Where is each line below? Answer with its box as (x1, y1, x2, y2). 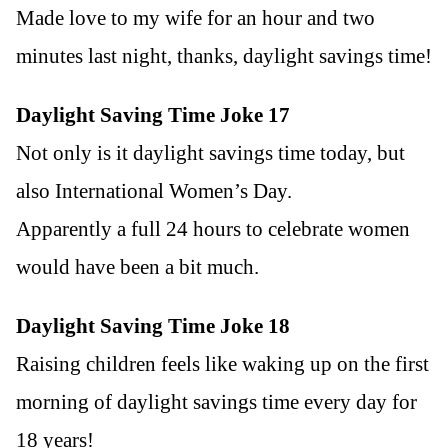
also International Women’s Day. (16, 178, 292, 203)
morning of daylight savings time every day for (16, 389, 417, 414)
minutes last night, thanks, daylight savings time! (16, 43, 432, 68)
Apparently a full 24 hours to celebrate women (16, 216, 410, 241)
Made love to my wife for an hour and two (16, 5, 375, 30)
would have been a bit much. (16, 254, 259, 279)
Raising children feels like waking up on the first (16, 351, 429, 376)
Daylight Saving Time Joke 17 (16, 102, 290, 127)
